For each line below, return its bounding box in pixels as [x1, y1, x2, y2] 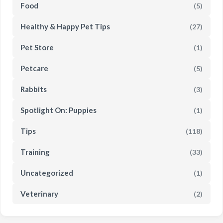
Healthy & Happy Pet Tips [20, 22, 110, 31]
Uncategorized [20, 168, 73, 177]
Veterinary [20, 189, 58, 198]
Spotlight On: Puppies [20, 106, 97, 114]
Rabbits [20, 85, 47, 94]
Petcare [20, 64, 48, 73]
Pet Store [20, 43, 54, 52]
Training [20, 147, 50, 156]
